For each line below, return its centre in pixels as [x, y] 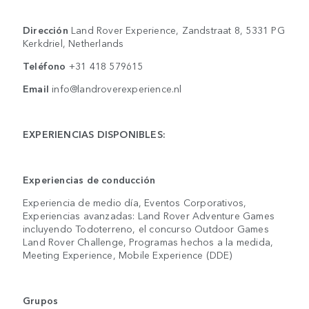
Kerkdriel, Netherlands [73, 42]
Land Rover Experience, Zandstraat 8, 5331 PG [178, 29]
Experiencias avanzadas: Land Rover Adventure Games [149, 215]
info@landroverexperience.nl [117, 88]
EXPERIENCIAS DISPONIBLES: [94, 133]
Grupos [41, 300]
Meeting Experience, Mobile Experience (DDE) [128, 254]
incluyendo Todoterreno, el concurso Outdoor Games [146, 228]
